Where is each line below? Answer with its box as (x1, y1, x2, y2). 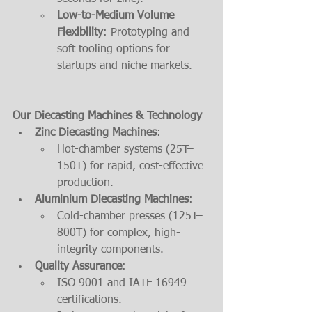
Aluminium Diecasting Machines (35, 194, 189, 206)
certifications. (57, 295, 122, 306)
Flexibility (57, 27, 103, 39)
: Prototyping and (103, 27, 193, 39)
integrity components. (57, 244, 164, 256)
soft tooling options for (57, 44, 173, 56)
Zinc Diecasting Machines (35, 127, 157, 139)
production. (57, 178, 114, 189)
